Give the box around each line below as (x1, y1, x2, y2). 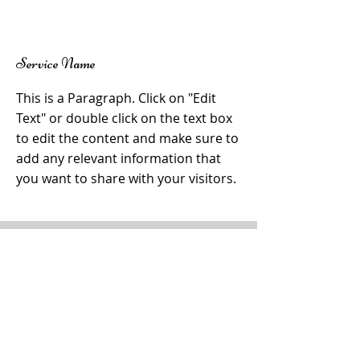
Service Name (16, 54, 96, 72)
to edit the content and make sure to (16, 129, 239, 147)
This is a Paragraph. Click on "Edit (16, 89, 216, 107)
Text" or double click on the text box (16, 109, 232, 127)
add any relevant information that (16, 149, 221, 167)
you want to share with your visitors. (16, 170, 236, 187)
